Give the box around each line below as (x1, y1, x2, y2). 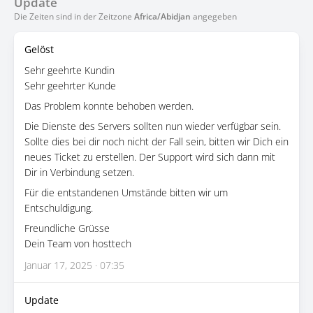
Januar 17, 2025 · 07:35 (24, 259, 124, 272)
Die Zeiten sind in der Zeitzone (14, 10, 134, 22)
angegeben (191, 10, 237, 22)
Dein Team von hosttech (24, 237, 131, 250)
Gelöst (24, 43, 54, 56)
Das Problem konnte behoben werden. (24, 99, 194, 112)
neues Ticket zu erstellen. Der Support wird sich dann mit (24, 150, 275, 163)
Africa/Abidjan (134, 10, 191, 22)
